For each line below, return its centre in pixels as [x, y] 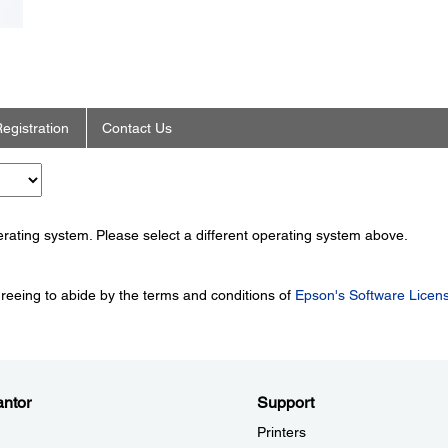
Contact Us [136, 128]
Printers [281, 432]
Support [285, 403]
